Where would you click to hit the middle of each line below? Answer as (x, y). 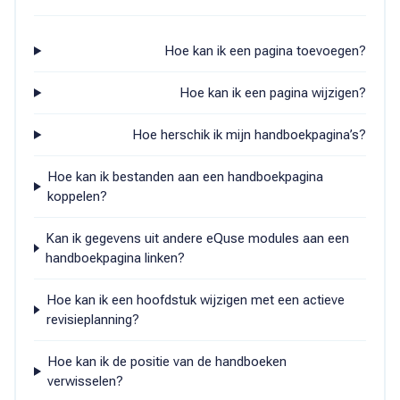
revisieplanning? (92, 320)
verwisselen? (86, 381)
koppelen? (78, 196)
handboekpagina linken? (116, 258)
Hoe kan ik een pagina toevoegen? (265, 51)
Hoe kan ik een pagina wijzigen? (273, 93)
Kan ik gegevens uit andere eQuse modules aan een (198, 238)
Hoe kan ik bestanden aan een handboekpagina (186, 177)
